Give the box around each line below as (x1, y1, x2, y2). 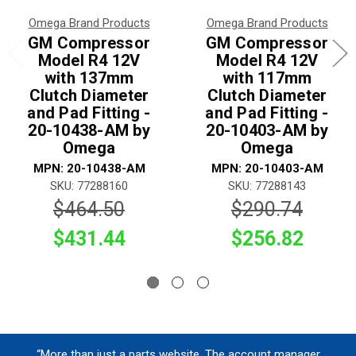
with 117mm (222, 68, 312, 88)
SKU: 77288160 (50, 179, 128, 194)
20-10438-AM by (28, 121, 150, 141)
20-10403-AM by (206, 121, 328, 141)
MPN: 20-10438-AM (33, 161, 145, 176)
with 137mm (44, 68, 134, 88)
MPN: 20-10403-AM (211, 161, 323, 176)
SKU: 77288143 (228, 179, 306, 194)
